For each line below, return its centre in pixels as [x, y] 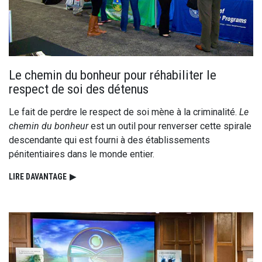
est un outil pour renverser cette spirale [170, 126]
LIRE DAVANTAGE [38, 176]
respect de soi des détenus [79, 89]
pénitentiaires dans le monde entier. [82, 154]
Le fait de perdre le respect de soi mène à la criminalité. [124, 112]
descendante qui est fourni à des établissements [109, 140]
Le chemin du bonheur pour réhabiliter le [113, 75]
